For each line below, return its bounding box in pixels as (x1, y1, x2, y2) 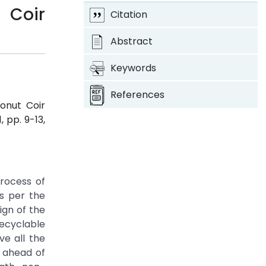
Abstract (110, 34, 153, 48)
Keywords (110, 61, 156, 75)
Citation (110, 8, 147, 21)
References (110, 88, 164, 102)
